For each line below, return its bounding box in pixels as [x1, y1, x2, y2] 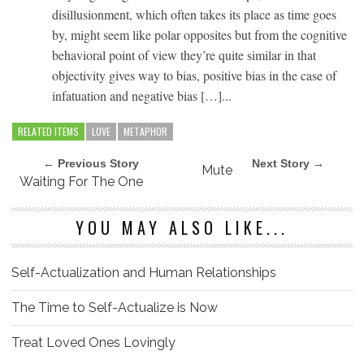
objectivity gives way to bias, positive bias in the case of [52, 66, 336, 84]
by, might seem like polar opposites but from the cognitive [52, 25, 347, 43]
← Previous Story [43, 156, 140, 170]
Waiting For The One [19, 173, 143, 189]
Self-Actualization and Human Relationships [11, 264, 276, 280]
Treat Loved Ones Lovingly [11, 334, 175, 350]
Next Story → [252, 156, 325, 170]
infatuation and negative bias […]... [52, 86, 232, 104]
